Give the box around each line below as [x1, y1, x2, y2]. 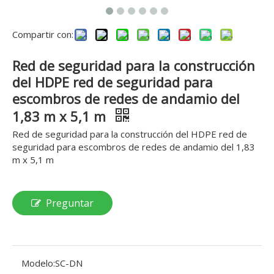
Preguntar [46, 196, 94, 210]
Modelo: [21, 257, 55, 269]
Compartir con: [12, 28, 73, 40]
